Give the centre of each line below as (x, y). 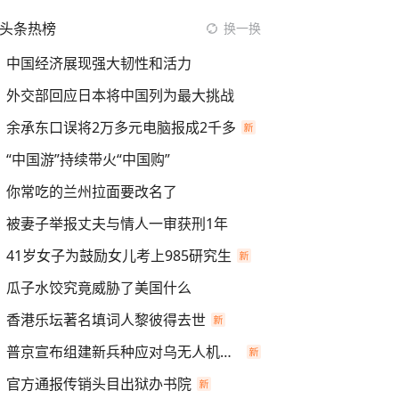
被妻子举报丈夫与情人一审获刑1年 (117, 224)
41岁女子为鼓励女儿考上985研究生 (119, 256)
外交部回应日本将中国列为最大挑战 (120, 95)
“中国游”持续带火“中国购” (88, 159)
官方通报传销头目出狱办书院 (99, 384)
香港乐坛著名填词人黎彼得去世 (106, 320)
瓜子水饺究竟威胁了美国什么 (99, 288)
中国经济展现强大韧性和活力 (99, 63)
